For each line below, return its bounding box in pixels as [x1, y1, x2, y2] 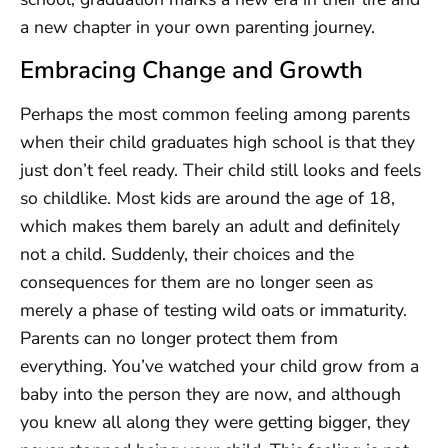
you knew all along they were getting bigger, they [20, 409, 410, 434]
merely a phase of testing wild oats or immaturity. [20, 297, 407, 322]
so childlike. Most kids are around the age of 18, [20, 185, 395, 210]
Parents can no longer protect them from [20, 325, 338, 350]
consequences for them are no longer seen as [20, 269, 373, 294]
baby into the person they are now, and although [20, 381, 401, 406]
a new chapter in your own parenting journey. [20, 15, 375, 40]
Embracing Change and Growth [20, 53, 363, 86]
